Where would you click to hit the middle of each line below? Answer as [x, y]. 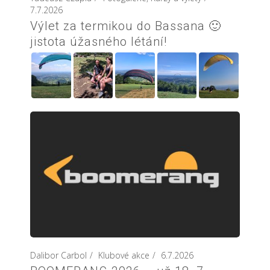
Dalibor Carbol [58, 256]
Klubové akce [124, 256]
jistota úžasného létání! [99, 42]
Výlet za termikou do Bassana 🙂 [126, 26]
